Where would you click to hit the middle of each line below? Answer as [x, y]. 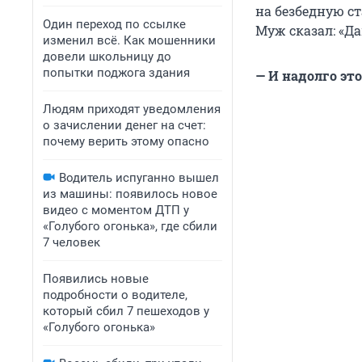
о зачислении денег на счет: [124, 125]
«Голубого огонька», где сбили [130, 226]
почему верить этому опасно [126, 141]
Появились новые [96, 279]
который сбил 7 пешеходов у [126, 311]
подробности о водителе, [115, 295]
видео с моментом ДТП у [116, 210]
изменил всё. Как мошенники [129, 40]
